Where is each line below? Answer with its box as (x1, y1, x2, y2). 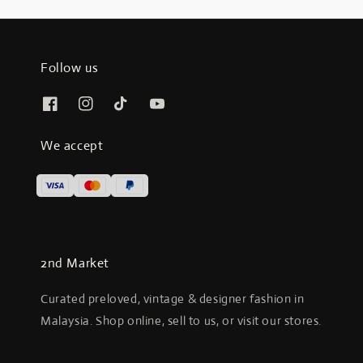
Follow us (41, 58, 99, 76)
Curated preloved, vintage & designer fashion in (41, 291, 305, 307)
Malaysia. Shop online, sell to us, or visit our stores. (41, 313, 322, 329)
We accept (41, 137, 104, 155)
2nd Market (41, 254, 109, 272)
